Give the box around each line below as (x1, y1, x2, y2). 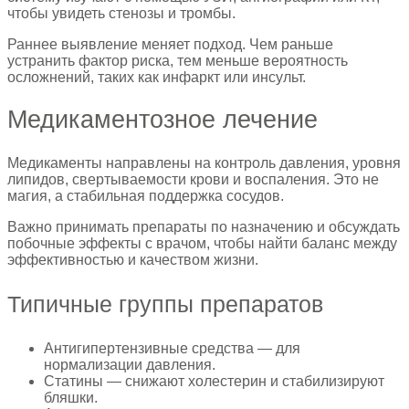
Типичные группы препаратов (7, 290, 323, 317)
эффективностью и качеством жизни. (7, 251, 258, 267)
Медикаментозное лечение (7, 106, 318, 134)
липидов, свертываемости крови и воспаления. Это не (7, 171, 379, 187)
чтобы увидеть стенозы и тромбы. (7, 5, 236, 21)
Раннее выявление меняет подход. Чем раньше (7, 36, 333, 52)
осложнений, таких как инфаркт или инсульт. (7, 68, 306, 85)
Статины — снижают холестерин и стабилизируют (44, 372, 384, 389)
